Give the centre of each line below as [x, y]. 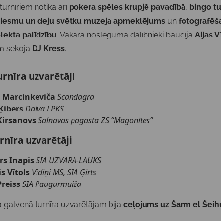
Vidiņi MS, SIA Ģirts [64, 172]
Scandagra [76, 96]
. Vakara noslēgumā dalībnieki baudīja [126, 35]
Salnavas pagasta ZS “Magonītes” [96, 120]
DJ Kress [49, 48]
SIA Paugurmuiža [52, 184]
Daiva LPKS [45, 108]
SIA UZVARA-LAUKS [69, 160]
